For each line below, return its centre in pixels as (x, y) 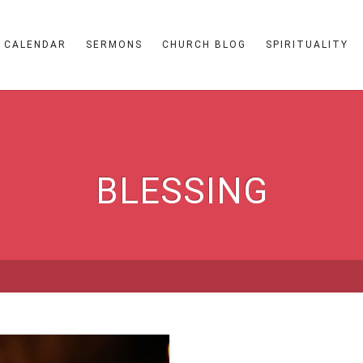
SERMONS (114, 45)
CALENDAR (35, 45)
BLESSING (181, 191)
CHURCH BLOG (204, 45)
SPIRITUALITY (307, 45)
